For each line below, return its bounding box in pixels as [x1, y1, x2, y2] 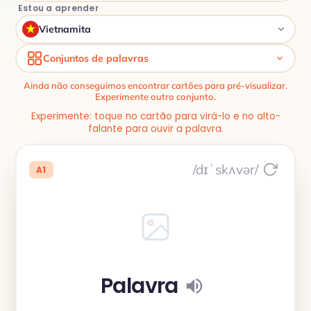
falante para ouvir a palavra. [87, 122, 224, 135]
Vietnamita [39, 23, 91, 35]
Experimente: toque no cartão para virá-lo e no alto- [31, 110, 280, 123]
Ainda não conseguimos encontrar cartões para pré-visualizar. [24, 80, 287, 91]
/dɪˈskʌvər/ [193, 160, 258, 178]
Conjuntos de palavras [43, 52, 149, 65]
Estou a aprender [18, 2, 99, 14]
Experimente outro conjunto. [95, 91, 216, 102]
